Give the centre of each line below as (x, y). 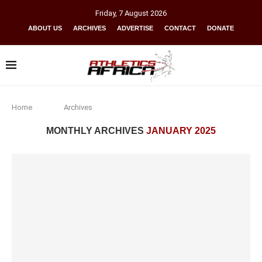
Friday (105, 13)
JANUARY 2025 (181, 131)
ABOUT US (45, 28)
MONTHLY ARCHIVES (96, 131)
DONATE (220, 28)
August (137, 13)
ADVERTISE (135, 28)
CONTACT (180, 28)
